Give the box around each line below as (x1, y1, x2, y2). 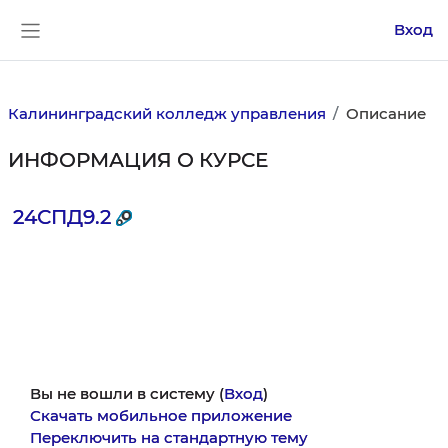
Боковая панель (29, 38, 158, 58)
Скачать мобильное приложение (30, 406, 292, 425)
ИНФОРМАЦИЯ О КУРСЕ (7, 148, 268, 173)
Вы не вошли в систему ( (30, 384, 224, 403)
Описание (345, 103, 426, 123)
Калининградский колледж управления (7, 103, 326, 123)
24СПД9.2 (12, 204, 111, 229)
